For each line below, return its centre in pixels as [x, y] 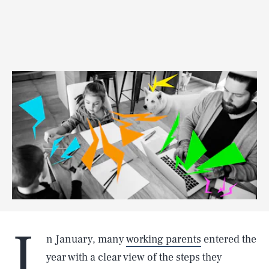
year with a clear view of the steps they [134, 257]
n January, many [86, 239]
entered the [229, 239]
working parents [164, 239]
